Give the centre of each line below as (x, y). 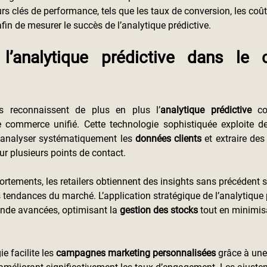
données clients (168, 139)
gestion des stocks (159, 210)
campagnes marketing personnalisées (136, 253)
